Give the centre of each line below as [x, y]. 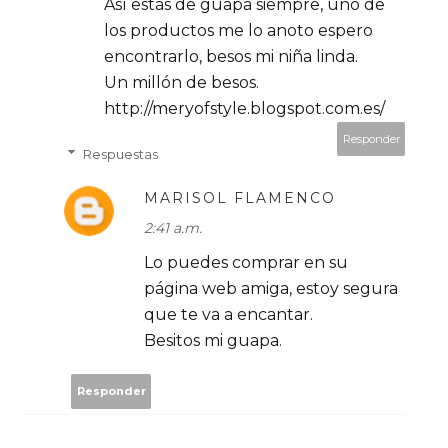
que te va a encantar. [228, 314]
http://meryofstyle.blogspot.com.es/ [244, 108]
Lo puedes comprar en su [246, 262]
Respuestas [120, 153]
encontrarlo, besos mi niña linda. [231, 56]
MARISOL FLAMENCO [240, 197]
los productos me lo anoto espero [238, 30]
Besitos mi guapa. [213, 340]
